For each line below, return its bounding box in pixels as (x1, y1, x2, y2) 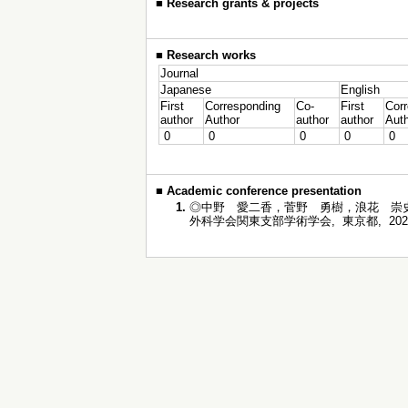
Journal (160, 66, 199, 80)
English (341, 83, 380, 97)
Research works (167, 48, 256, 62)
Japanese (160, 83, 211, 97)
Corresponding (205, 99, 280, 113)
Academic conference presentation (167, 184, 362, 198)
